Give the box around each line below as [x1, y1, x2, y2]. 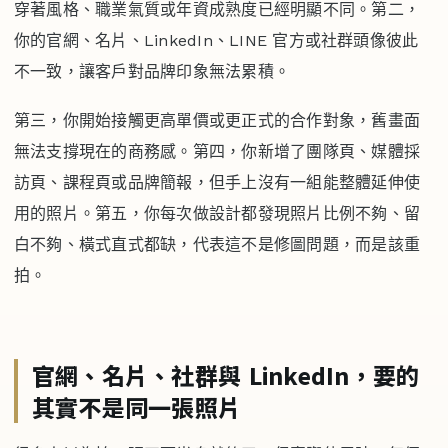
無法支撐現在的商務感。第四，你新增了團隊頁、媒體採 [14, 142, 420, 162]
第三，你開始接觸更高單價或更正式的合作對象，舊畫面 [14, 111, 420, 131]
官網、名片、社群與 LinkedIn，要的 [32, 358, 420, 393]
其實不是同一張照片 [32, 390, 242, 425]
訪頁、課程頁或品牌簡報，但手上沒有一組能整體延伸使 [14, 173, 420, 193]
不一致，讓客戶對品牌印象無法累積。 [14, 62, 291, 82]
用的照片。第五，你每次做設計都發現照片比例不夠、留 [14, 204, 420, 224]
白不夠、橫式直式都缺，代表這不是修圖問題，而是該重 [14, 235, 420, 255]
